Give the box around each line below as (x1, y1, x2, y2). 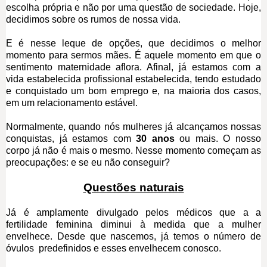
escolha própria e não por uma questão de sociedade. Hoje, (6, 2, 261, 13)
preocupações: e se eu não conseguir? (6, 157, 170, 167)
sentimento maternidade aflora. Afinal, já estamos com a (6, 61, 261, 72)
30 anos (136, 133, 175, 144)
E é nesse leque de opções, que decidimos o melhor (6, 38, 261, 48)
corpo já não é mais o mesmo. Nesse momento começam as (6, 145, 261, 156)
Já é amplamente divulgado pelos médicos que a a (6, 207, 261, 218)
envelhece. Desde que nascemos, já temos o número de (6, 231, 261, 241)
